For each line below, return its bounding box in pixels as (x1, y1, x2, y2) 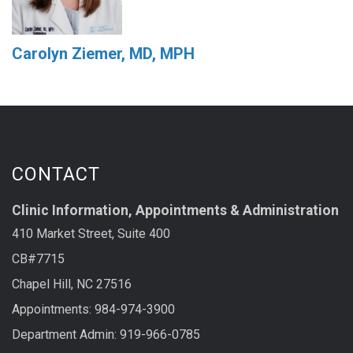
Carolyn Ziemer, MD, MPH (12, 43, 195, 63)
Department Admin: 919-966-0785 (12, 326, 200, 342)
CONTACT (12, 162, 100, 185)
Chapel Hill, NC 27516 (12, 276, 132, 292)
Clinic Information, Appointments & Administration (12, 202, 339, 218)
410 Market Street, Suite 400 (12, 225, 170, 241)
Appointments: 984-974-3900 (12, 301, 175, 317)
